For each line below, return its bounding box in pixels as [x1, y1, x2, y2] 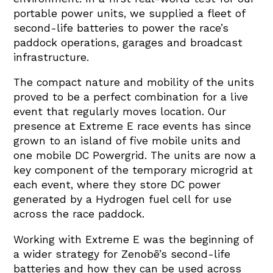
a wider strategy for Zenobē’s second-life [13, 247, 231, 260]
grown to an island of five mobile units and [13, 135, 241, 147]
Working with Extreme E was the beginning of [13, 233, 253, 246]
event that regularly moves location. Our [13, 105, 227, 118]
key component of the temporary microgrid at [13, 164, 253, 177]
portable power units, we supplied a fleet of [13, 7, 246, 19]
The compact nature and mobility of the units [13, 76, 255, 89]
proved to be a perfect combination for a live [13, 91, 249, 104]
